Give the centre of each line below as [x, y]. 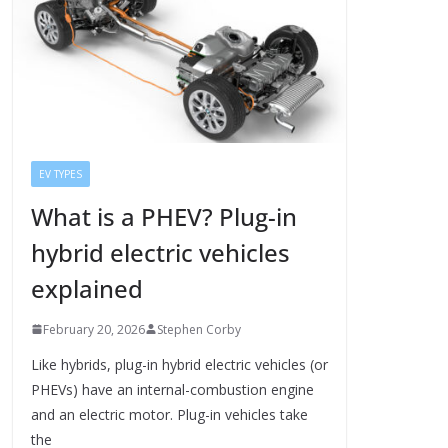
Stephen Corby [199, 329]
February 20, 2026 [94, 329]
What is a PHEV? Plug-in [164, 216]
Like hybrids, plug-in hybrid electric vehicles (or [179, 364]
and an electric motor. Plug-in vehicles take [169, 414]
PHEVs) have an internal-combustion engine [172, 389]
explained [87, 288]
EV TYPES [60, 173]
